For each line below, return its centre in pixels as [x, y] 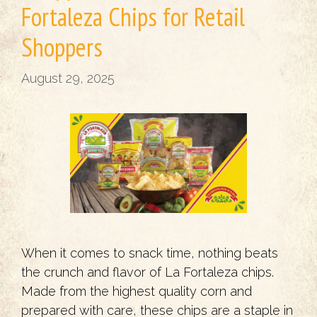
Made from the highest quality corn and [137, 291]
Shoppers [62, 47]
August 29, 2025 [68, 78]
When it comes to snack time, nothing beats [150, 253]
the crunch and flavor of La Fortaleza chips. [148, 272]
